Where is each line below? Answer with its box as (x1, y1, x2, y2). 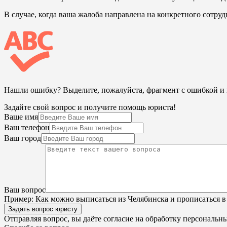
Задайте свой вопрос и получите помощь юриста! (4, 103, 176, 112)
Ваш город (4, 134, 41, 143)
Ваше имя (4, 112, 38, 122)
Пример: (4, 195, 33, 204)
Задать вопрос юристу (8, 205, 78, 213)
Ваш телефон (4, 123, 50, 132)
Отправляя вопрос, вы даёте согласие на (4, 214, 145, 223)
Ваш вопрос (4, 185, 46, 195)
